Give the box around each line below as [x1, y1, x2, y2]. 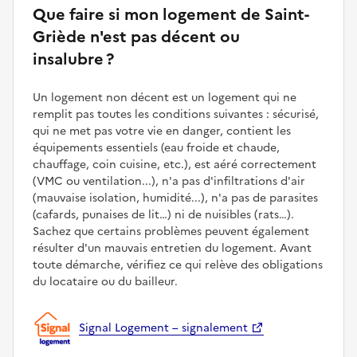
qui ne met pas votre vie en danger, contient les [33, 122, 291, 139]
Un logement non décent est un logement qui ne [33, 88, 296, 106]
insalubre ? [33, 46, 114, 71]
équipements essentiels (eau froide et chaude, [33, 139, 280, 156]
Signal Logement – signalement [79, 320, 248, 337]
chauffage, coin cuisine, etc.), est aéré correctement [33, 155, 316, 173]
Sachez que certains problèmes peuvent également [33, 222, 309, 240]
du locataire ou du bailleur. [33, 273, 178, 290]
